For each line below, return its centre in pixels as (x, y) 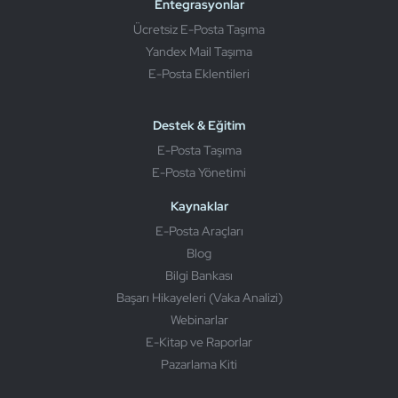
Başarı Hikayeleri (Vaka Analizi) (199, 297)
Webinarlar (199, 319)
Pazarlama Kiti (199, 364)
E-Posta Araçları (199, 231)
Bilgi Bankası (199, 275)
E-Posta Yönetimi (199, 172)
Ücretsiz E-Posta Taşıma (199, 29)
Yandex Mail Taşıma (199, 51)
